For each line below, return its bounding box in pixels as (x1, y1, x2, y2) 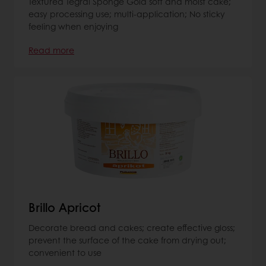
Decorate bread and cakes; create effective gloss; (28, 221, 235, 233)
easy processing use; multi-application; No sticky (28, 7, 225, 20)
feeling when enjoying (28, 20, 118, 32)
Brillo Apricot (28, 198, 100, 216)
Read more (28, 43, 74, 56)
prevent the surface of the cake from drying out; (28, 233, 226, 246)
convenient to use (28, 246, 102, 258)
